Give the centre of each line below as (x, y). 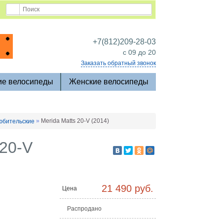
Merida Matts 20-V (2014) (75, 121)
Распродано (84, 209)
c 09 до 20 (139, 52)
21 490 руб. (128, 188)
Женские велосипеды (109, 82)
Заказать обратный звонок (118, 63)
